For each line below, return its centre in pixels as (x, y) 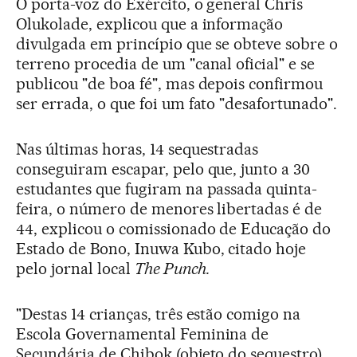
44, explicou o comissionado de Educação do (174, 229)
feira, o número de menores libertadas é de (169, 209)
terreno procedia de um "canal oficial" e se (166, 64)
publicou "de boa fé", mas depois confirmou (170, 84)
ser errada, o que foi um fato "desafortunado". (177, 104)
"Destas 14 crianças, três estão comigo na (159, 314)
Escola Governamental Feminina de (143, 334)
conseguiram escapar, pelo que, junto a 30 (163, 169)
